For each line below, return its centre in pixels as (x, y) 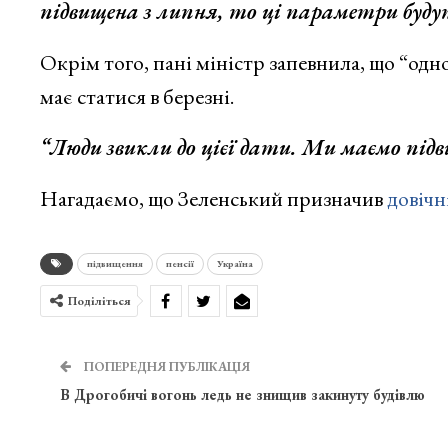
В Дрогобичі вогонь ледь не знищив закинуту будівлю (242, 394)
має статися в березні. (136, 96)
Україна (234, 263)
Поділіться (99, 300)
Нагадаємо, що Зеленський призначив (213, 198)
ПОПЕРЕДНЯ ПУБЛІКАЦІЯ (165, 366)
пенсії (179, 263)
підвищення (114, 263)
